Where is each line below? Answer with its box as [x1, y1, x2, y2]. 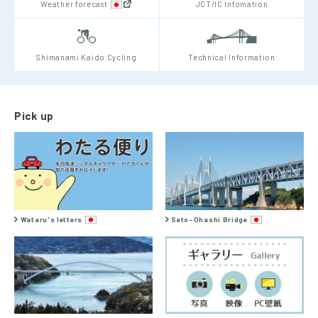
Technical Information [188, 53, 275, 62]
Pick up [14, 109, 54, 123]
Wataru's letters [20, 214, 82, 224]
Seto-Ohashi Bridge [171, 214, 248, 224]
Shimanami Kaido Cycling [36, 53, 137, 62]
